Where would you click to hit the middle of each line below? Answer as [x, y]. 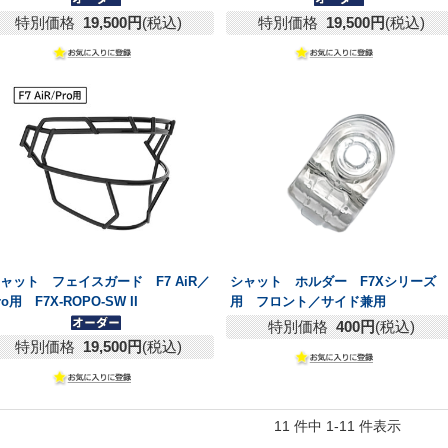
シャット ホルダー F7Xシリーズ [332, 282]
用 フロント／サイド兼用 [307, 302]
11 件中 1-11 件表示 [344, 426]
